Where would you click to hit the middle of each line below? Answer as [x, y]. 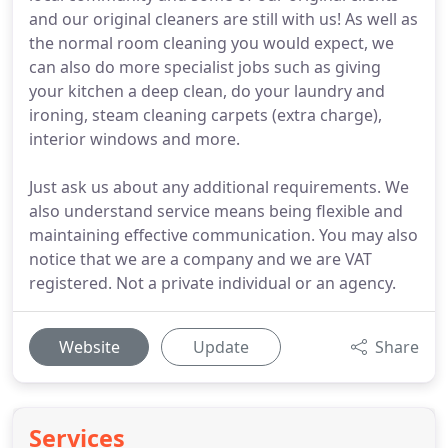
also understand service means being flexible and [216, 211]
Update [221, 347]
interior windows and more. [134, 139]
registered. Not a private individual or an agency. [212, 283]
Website [89, 347]
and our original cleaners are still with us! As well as [223, 19]
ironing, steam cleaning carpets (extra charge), [205, 115]
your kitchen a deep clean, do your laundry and [207, 91]
